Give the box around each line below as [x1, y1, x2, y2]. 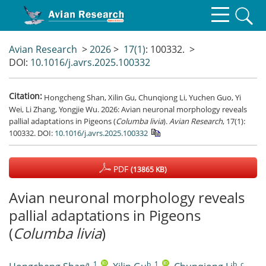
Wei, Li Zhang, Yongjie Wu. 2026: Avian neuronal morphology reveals [9, 103, 247, 115]
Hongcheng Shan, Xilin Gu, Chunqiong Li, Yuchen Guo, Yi [44, 91, 241, 103]
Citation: [9, 90, 42, 102]
